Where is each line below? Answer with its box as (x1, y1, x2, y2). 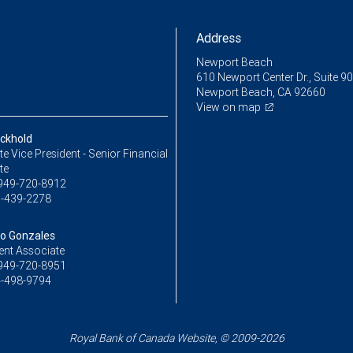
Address (196, 30, 241, 46)
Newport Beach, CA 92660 (196, 85, 325, 100)
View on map (196, 100, 261, 115)
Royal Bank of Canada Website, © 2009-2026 (69, 331, 284, 346)
